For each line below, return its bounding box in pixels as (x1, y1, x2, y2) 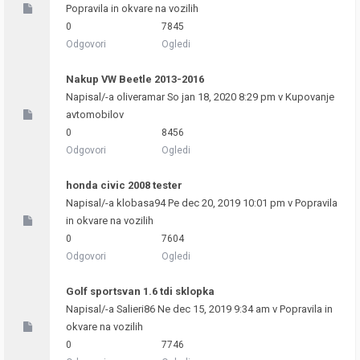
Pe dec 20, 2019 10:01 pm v (166, 197, 295, 209)
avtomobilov (66, 108, 124, 121)
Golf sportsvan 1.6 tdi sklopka (66, 285, 215, 297)
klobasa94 (117, 197, 166, 209)
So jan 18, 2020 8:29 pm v (165, 91, 285, 103)
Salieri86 (117, 303, 155, 315)
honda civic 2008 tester (66, 179, 182, 191)
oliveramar (117, 91, 165, 103)
